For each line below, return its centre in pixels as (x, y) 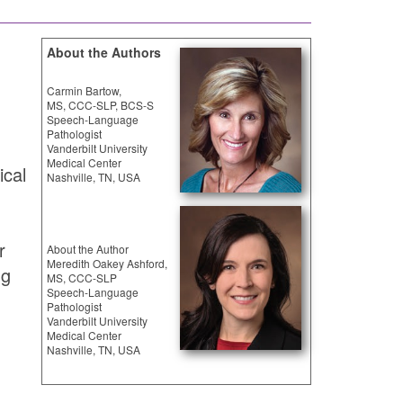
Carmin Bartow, (84, 91)
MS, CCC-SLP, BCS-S (100, 105)
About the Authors (104, 53)
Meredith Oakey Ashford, (107, 263)
